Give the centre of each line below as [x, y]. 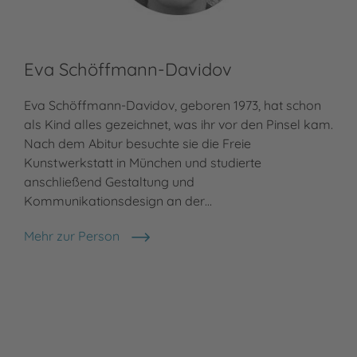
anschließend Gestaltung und [109, 181]
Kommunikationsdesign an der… [118, 200]
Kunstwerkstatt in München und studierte [143, 162]
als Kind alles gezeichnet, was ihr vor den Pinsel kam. [178, 124]
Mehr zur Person [72, 235]
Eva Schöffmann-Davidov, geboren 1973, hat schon [173, 105]
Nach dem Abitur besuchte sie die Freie [137, 143]
